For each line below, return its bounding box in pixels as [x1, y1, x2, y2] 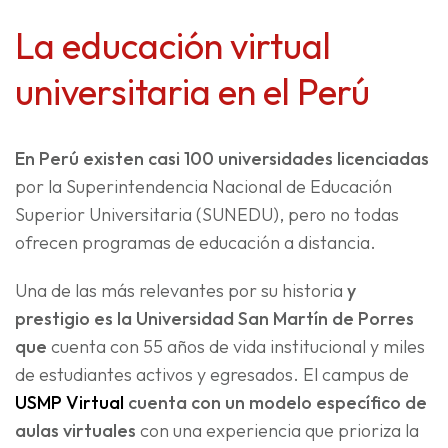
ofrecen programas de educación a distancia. [15, 231, 376, 255]
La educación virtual [15, 23, 331, 69]
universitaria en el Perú [15, 69, 370, 115]
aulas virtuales [15, 419, 136, 443]
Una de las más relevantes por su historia [15, 279, 343, 303]
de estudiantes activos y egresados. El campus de [15, 363, 409, 387]
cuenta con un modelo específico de [124, 391, 427, 415]
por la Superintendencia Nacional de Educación [15, 175, 392, 199]
